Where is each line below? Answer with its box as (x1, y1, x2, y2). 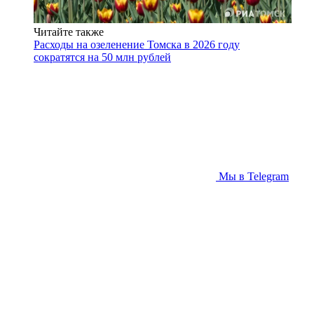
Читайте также (34, 25, 104, 38)
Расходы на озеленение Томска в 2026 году (34, 38, 240, 50)
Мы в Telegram (219, 170, 289, 182)
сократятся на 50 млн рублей (34, 50, 171, 63)
